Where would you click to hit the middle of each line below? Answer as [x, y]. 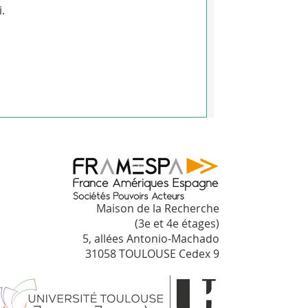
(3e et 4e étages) [177, 224]
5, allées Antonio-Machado [151, 239]
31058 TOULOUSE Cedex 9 [152, 254]
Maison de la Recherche [158, 209]
